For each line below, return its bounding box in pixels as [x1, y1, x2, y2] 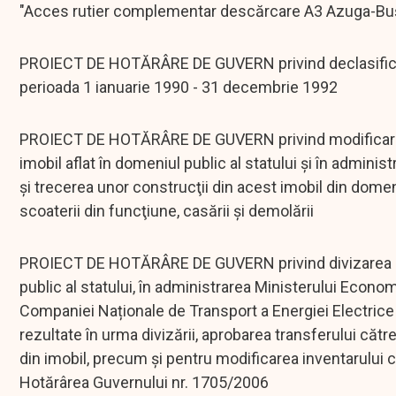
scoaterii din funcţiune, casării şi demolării [19, 202, 314, 221]
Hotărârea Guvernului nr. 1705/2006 [19, 373, 269, 392]
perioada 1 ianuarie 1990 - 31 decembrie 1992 [19, 78, 338, 97]
